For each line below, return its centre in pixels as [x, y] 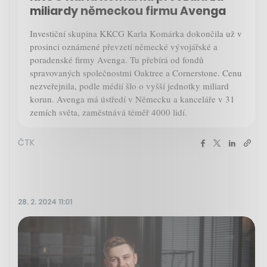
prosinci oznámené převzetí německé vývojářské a [124, 46]
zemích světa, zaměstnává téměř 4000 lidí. [108, 112]
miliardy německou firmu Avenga [128, 11]
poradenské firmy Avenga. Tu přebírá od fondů [117, 59]
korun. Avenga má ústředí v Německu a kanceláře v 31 [132, 99]
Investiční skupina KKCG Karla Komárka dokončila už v [136, 33]
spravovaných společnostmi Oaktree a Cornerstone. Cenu [136, 72]
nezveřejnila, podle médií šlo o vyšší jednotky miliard [129, 86]
